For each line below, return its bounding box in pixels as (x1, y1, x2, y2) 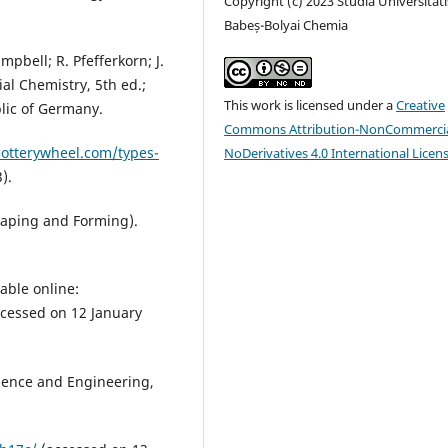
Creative (396, 95, 446, 114)
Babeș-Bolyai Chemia (224, 15, 349, 34)
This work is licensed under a (224, 95, 397, 114)
